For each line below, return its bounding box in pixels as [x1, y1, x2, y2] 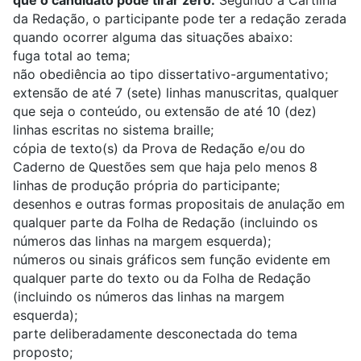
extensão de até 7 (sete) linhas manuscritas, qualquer [13, 85, 338, 102]
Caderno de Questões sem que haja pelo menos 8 [13, 159, 317, 176]
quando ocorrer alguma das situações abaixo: [13, 29, 293, 46]
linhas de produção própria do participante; [13, 177, 280, 194]
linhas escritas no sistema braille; [13, 122, 214, 139]
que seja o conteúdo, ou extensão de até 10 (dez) [13, 103, 317, 120]
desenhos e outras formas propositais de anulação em [13, 196, 345, 213]
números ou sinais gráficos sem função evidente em [13, 251, 330, 268]
